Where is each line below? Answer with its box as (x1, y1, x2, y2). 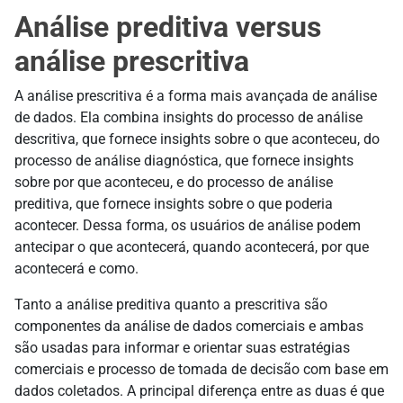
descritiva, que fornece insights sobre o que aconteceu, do (14, 130, 380, 148)
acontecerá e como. (14, 259, 139, 277)
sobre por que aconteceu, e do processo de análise (14, 173, 333, 191)
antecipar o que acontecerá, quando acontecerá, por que (14, 237, 369, 255)
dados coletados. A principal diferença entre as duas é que (14, 381, 384, 399)
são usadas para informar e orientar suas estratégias (14, 338, 350, 356)
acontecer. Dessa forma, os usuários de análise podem (14, 216, 361, 234)
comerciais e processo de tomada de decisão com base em (14, 360, 389, 378)
